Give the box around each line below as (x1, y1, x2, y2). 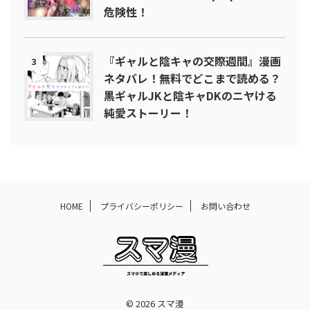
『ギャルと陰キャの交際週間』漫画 (104, 53, 281, 70)
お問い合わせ (200, 200, 250, 212)
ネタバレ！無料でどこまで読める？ (104, 70, 281, 87)
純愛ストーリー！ (104, 104, 192, 122)
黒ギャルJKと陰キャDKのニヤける (104, 87, 277, 104)
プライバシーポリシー (100, 200, 183, 212)
